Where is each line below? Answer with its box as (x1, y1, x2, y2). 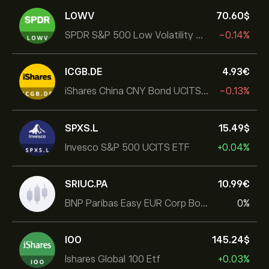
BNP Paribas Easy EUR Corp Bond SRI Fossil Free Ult (201, 198, 208, 209)
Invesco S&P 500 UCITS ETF (65, 142, 190, 153)
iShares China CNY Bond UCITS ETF (201, 85, 208, 97)
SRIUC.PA (65, 178, 107, 190)
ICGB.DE (65, 66, 103, 77)
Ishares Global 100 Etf (65, 253, 160, 265)
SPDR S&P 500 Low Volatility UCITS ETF (196, 29, 203, 41)
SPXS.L (65, 122, 98, 134)
